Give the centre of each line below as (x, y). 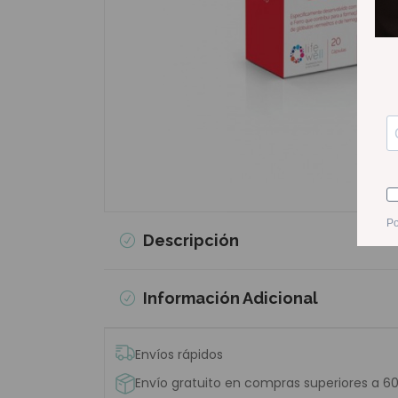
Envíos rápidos (179, 354)
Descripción (189, 240)
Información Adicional (228, 298)
